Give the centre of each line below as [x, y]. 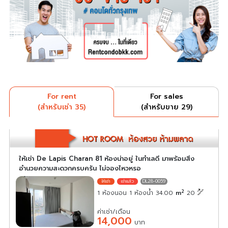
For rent [62, 96]
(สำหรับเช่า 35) [62, 107]
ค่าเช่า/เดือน [114, 212]
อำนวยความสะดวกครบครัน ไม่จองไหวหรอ [80, 168]
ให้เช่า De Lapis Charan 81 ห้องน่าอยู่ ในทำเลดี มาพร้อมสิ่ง [107, 159]
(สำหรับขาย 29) [166, 107]
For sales [166, 96]
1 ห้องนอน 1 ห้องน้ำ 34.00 [137, 193]
